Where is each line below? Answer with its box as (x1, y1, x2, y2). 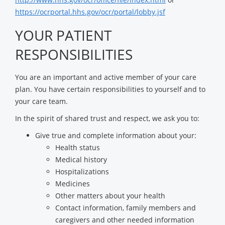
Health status (55, 143, 100, 152)
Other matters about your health (55, 191, 165, 200)
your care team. (15, 96, 68, 106)
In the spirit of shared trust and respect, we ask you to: (15, 114, 199, 123)
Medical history (55, 155, 107, 164)
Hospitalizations (55, 167, 109, 176)
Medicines (55, 179, 90, 188)
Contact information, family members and (55, 203, 196, 212)
